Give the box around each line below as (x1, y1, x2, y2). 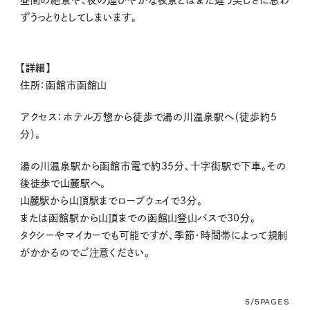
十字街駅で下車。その (190, 161, 286, 172)
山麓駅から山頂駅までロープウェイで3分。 (19, 196, 203, 206)
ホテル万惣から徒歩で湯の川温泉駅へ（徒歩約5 (62, 111, 277, 122)
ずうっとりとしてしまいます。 (19, 12, 137, 22)
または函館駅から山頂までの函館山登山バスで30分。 (19, 213, 256, 224)
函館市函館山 (46, 80, 107, 90)
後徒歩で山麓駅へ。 (19, 179, 107, 189)
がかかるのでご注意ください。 (19, 248, 150, 258)
